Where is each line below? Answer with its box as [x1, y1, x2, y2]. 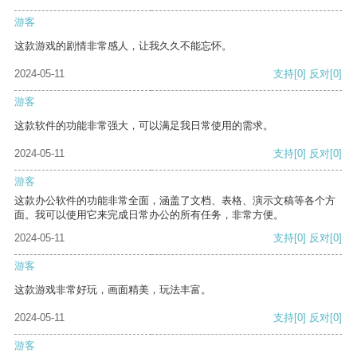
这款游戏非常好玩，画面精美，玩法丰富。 [14, 284, 211, 296]
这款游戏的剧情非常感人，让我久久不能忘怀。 [14, 40, 232, 53]
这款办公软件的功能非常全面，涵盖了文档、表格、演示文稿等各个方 [14, 194, 335, 207]
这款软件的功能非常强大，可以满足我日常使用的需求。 [14, 120, 273, 132]
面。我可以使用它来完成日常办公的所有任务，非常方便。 [14, 209, 284, 222]
